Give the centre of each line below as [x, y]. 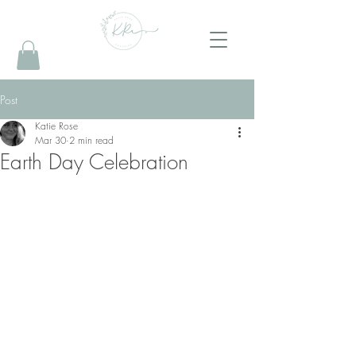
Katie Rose [56, 126]
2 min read [91, 141]
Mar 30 [50, 141]
